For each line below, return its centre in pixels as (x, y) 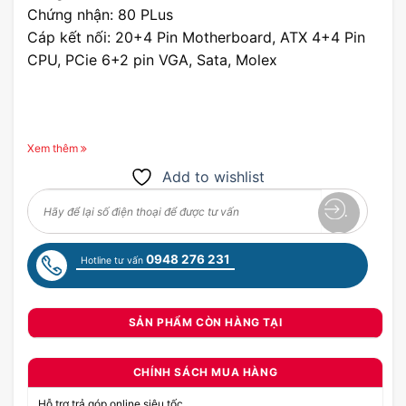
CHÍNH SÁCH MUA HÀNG (205, 372)
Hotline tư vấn (113, 261)
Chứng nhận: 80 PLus (100, 14)
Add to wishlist (213, 177)
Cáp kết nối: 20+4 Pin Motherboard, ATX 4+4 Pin (196, 37)
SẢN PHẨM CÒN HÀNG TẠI (205, 322)
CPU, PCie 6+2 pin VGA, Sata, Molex (152, 60)
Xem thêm (53, 148)
